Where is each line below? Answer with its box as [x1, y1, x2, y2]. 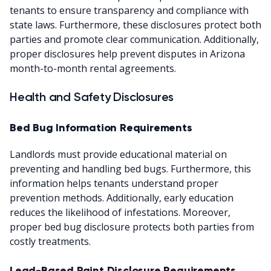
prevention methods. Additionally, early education [10, 191, 233, 204]
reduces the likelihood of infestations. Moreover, [10, 205, 230, 219]
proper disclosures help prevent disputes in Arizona [10, 47, 245, 60]
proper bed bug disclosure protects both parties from [10, 220, 254, 233]
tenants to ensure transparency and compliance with [10, 3, 249, 17]
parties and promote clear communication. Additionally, [10, 32, 259, 46]
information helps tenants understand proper [10, 176, 218, 190]
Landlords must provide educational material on [10, 147, 227, 161]
